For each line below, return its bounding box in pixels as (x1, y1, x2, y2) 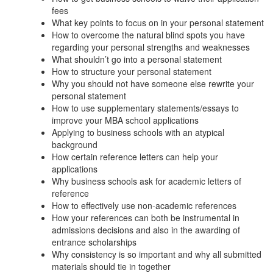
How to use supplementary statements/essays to (52, 101, 239, 114)
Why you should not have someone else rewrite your (52, 77, 254, 90)
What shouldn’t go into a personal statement (52, 52, 222, 65)
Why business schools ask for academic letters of (52, 174, 241, 187)
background (52, 138, 97, 151)
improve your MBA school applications (52, 113, 199, 126)
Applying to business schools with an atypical (52, 126, 224, 138)
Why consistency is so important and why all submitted (52, 247, 261, 260)
